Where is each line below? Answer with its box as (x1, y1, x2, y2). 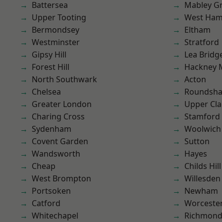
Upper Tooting (32, 12, 86, 23)
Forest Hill (32, 61, 69, 72)
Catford (32, 198, 60, 209)
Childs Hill (184, 161, 221, 171)
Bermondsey (32, 24, 79, 35)
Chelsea (32, 86, 61, 97)
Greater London (32, 99, 92, 110)
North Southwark (32, 74, 97, 85)
